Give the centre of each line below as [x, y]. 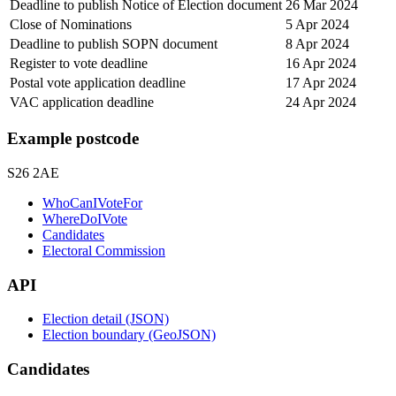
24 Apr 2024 [321, 102]
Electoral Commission [104, 251]
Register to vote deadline [79, 63]
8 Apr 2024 [317, 43]
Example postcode [73, 139]
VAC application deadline [82, 102]
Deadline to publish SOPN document [114, 43]
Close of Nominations [71, 24]
